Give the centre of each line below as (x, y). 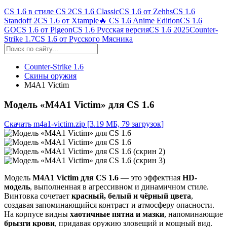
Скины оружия (50, 76)
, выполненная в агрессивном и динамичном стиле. (119, 187)
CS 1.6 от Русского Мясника (84, 39)
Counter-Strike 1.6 (54, 67)
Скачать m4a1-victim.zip (45, 124)
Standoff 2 (21, 21)
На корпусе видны (37, 214)
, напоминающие (194, 214)
